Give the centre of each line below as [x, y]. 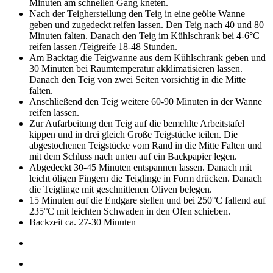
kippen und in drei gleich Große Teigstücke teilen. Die [133, 134]
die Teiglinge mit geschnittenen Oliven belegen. [121, 189]
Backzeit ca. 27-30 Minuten [83, 222]
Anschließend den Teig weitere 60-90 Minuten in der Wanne [146, 101]
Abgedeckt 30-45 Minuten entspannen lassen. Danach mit [140, 167]
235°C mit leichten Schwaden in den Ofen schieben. [130, 211]
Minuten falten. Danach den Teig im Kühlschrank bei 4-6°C [144, 35]
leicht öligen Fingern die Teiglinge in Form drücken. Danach [146, 178]
